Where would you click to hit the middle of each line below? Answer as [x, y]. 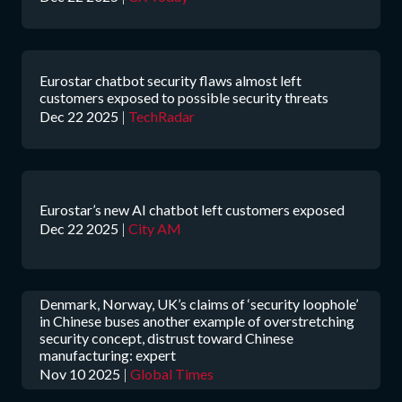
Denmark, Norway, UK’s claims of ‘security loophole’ [199, 304]
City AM [155, 228]
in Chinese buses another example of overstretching [197, 321]
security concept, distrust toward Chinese [166, 338]
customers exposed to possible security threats [184, 97]
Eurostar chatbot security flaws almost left [170, 80]
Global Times [172, 374]
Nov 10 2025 [80, 374]
